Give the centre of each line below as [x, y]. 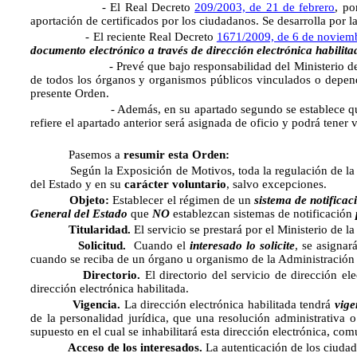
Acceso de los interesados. [118, 347]
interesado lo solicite [242, 245]
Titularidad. [82, 229]
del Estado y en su [77, 184]
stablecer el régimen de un [187, 200]
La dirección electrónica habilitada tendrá [229, 304]
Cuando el [161, 245]
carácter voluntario [175, 184]
